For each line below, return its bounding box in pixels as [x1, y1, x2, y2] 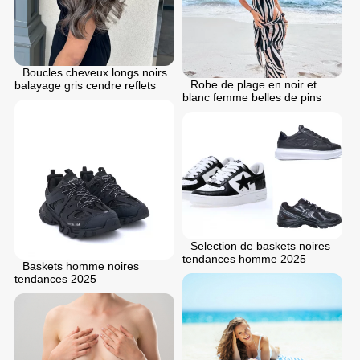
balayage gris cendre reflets [14, 78, 156, 92]
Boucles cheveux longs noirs [22, 65, 167, 79]
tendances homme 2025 [182, 252, 306, 265]
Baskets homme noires [22, 259, 139, 272]
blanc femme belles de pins [182, 90, 321, 104]
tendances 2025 [14, 272, 96, 285]
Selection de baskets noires [190, 239, 330, 252]
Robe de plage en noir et [190, 77, 317, 91]
